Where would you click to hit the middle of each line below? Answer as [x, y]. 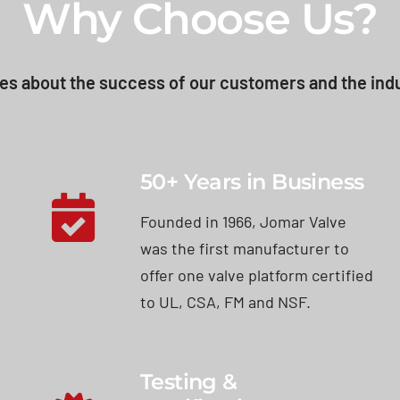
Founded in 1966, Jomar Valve [244, 221]
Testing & [189, 381]
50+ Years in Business [252, 181]
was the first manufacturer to [245, 248]
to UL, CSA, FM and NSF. [226, 301]
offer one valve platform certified [257, 275]
